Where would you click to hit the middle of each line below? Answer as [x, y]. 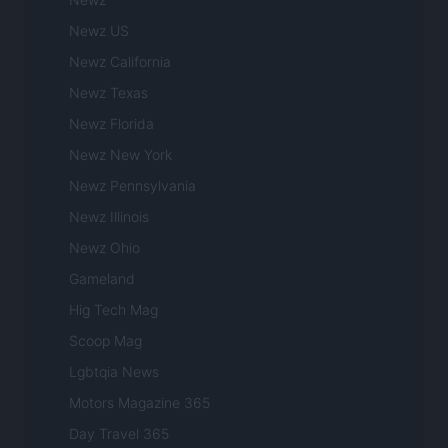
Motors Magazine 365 [139, 403]
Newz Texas [108, 93]
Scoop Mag [105, 341]
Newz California [120, 62]
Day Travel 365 [119, 434]
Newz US [99, 31]
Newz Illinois [109, 217]
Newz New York [120, 155]
